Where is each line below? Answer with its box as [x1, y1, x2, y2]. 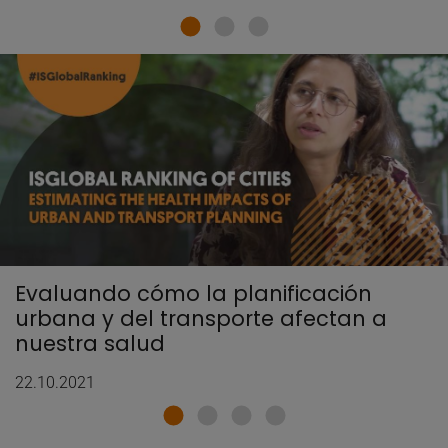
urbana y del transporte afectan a [15, 303, 387, 333]
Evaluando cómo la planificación [15, 278, 372, 308]
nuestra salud [15, 328, 165, 358]
